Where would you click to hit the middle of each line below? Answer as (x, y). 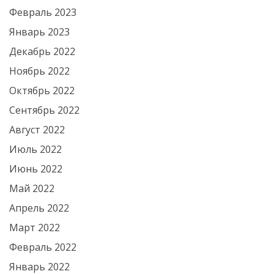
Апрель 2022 (39, 208)
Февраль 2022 (43, 247)
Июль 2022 (35, 149)
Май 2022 (32, 188)
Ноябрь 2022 (39, 71)
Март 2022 (35, 228)
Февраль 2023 (43, 12)
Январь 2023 (39, 32)
